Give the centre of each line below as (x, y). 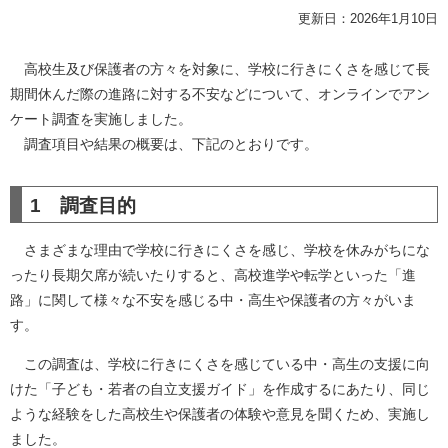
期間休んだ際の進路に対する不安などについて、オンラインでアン (220, 94)
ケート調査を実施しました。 (101, 119)
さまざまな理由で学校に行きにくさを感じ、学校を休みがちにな (220, 250)
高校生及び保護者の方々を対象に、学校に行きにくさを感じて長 (220, 69)
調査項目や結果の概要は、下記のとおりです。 (164, 144)
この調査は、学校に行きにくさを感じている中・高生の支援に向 (220, 364)
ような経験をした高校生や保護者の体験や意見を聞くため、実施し (220, 414)
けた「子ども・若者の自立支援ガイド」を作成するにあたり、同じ (220, 389)
